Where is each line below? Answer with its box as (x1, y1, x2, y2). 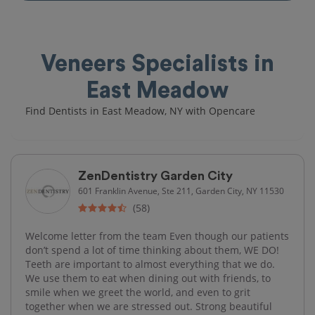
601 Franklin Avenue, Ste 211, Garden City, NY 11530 (78, 184, 284, 196)
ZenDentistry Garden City (78, 169, 233, 182)
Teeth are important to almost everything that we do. (25, 257, 275, 271)
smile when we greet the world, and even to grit (25, 285, 250, 299)
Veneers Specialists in (41, 52, 274, 75)
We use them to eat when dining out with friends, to (25, 271, 271, 285)
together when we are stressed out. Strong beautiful (25, 299, 272, 313)
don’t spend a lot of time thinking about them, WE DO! (25, 243, 279, 257)
